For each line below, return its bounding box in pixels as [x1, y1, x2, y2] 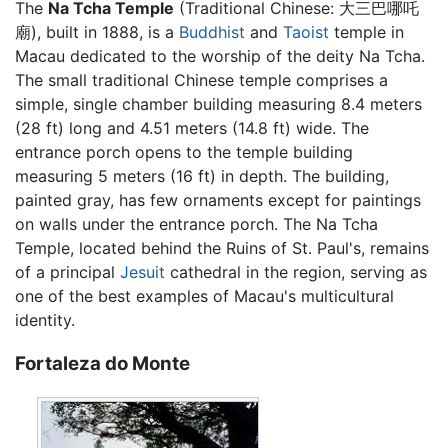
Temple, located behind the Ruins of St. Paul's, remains [15, 237, 429, 258]
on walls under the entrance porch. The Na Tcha [15, 213, 378, 234]
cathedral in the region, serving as [165, 261, 427, 282]
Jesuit [120, 261, 165, 282]
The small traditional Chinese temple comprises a [15, 69, 388, 90]
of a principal [15, 261, 120, 282]
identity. [15, 309, 75, 330]
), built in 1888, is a [31, 21, 179, 42]
